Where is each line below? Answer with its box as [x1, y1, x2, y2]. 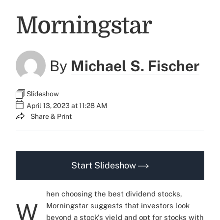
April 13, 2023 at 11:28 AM [27, 102, 107, 110]
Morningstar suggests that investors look [46, 201, 190, 210]
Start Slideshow [71, 160, 138, 170]
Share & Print [30, 112, 72, 121]
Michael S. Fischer [71, 56, 200, 75]
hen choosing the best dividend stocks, [46, 189, 182, 198]
